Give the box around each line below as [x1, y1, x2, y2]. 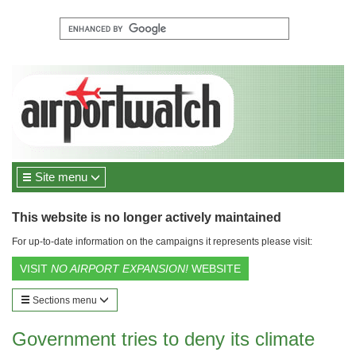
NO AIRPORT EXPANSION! [51, 262, 188, 275]
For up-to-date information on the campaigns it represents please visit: [12, 236, 312, 247]
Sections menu [30, 295, 99, 306]
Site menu [32, 170, 91, 184]
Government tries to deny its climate [12, 328, 315, 350]
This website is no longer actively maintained [12, 211, 281, 224]
